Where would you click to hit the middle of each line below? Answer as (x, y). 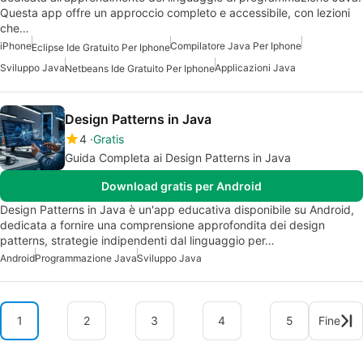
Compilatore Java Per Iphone (236, 46)
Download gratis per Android (181, 186)
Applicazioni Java (255, 67)
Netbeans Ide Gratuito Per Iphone (140, 68)
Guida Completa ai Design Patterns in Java (178, 157)
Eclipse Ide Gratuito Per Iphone (101, 47)
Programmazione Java (86, 258)
